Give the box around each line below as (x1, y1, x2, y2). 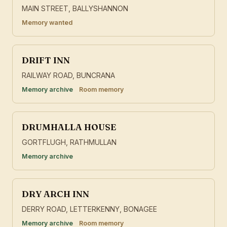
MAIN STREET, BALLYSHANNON (22, 4, 128, 13)
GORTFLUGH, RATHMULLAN (22, 138, 117, 147)
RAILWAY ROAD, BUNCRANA (22, 71, 115, 80)
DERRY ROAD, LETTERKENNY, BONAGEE (22, 205, 157, 214)
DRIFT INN (22, 55, 70, 66)
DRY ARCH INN (22, 188, 89, 200)
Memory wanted (22, 19, 72, 27)
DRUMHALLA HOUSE (22, 122, 116, 133)
